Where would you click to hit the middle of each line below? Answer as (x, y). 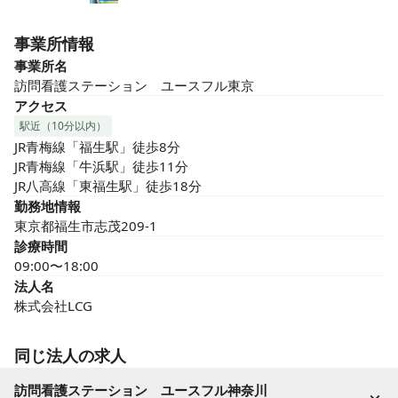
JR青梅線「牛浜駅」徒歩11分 (101, 166)
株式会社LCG (53, 306)
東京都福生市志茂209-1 (86, 226)
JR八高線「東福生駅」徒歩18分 (108, 186)
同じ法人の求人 (70, 355)
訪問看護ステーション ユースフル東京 (134, 85)
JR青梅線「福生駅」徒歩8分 (97, 147)
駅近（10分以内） (63, 126)
